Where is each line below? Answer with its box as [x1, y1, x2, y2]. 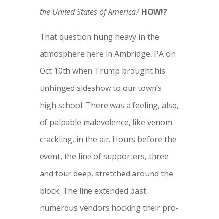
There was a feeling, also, [85, 99, 179, 110]
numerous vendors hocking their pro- [39, 202, 178, 213]
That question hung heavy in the [39, 31, 159, 42]
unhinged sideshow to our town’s [39, 82, 162, 93]
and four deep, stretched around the [39, 168, 173, 179]
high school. [39, 99, 86, 110]
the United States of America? [39, 6, 139, 17]
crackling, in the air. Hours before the [39, 133, 176, 145]
